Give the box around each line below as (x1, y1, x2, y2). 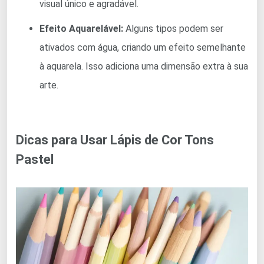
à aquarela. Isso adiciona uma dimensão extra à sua (39, 61, 248, 72)
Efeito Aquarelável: (39, 23, 123, 35)
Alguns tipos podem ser (123, 23, 223, 35)
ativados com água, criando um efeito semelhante (39, 42, 246, 54)
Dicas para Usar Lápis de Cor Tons (16, 133, 214, 148)
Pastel (16, 152, 54, 167)
